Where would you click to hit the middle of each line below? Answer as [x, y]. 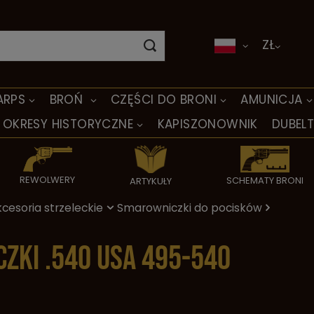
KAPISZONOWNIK [207, 124]
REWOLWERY [48, 179]
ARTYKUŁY [151, 181]
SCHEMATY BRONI [265, 181]
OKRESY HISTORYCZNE [68, 124]
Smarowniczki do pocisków [190, 208]
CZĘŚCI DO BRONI [164, 100]
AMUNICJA [272, 100]
